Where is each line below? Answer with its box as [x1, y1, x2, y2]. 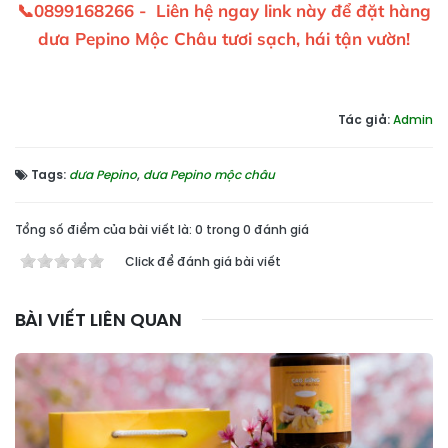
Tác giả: [338, 110, 393, 128]
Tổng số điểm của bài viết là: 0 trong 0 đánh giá [15, 220, 309, 238]
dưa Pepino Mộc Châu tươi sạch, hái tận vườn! [38, 27, 410, 49]
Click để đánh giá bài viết [125, 252, 281, 270]
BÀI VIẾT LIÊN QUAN [15, 306, 182, 332]
